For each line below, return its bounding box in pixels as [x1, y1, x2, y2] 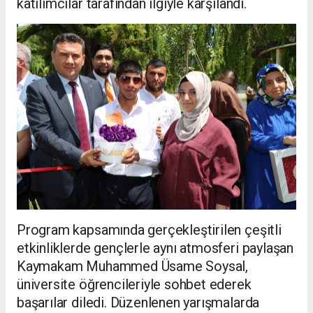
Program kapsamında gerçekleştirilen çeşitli [17, 221, 282, 239]
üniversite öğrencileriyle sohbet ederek [17, 276, 252, 293]
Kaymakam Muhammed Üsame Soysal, [17, 258, 249, 275]
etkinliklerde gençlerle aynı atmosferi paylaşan [17, 240, 293, 257]
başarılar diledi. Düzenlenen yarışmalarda [17, 294, 260, 312]
